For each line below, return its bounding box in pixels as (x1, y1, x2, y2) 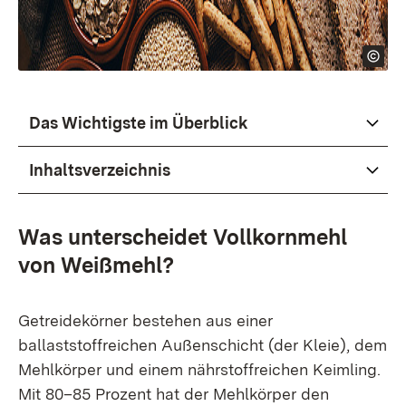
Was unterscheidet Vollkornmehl (18, 224, 347, 250)
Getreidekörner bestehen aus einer (18, 311, 273, 330)
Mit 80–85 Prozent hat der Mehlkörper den (18, 384, 329, 403)
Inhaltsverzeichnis (29, 160, 170, 179)
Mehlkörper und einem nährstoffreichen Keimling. (18, 360, 381, 379)
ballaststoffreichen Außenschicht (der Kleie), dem (18, 335, 387, 354)
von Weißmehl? (18, 252, 174, 278)
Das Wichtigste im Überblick (29, 113, 248, 132)
